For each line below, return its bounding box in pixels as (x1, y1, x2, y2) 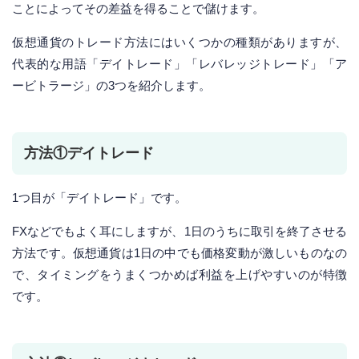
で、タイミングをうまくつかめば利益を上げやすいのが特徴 (12, 268, 347, 282)
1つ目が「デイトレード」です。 (12, 191, 187, 205)
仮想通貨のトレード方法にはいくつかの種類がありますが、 (12, 35, 347, 50)
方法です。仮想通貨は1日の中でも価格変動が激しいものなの (12, 246, 347, 260)
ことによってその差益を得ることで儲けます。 (12, 2, 264, 16)
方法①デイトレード (24, 145, 154, 162)
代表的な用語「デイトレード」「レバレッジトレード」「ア (12, 57, 347, 71)
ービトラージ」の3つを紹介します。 (12, 79, 211, 93)
